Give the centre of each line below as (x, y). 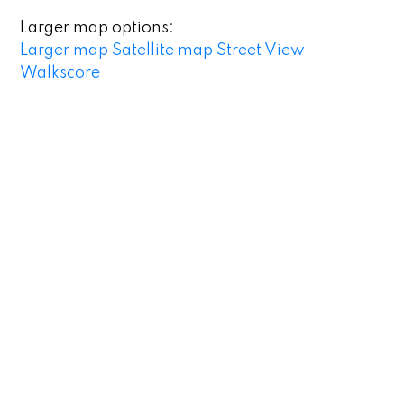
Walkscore (60, 73)
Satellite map (163, 50)
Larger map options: (97, 28)
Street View (261, 50)
